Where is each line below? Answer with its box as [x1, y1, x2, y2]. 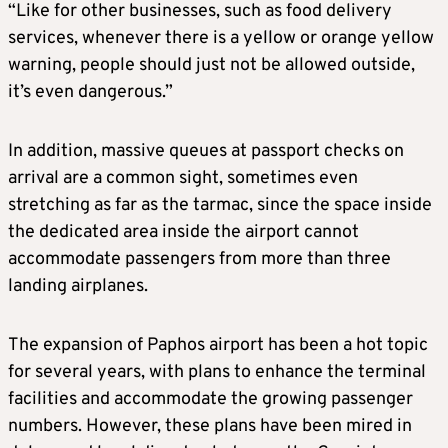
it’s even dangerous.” [8, 80, 173, 104]
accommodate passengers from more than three [8, 247, 391, 271]
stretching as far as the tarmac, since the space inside [8, 193, 432, 217]
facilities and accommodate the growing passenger [8, 387, 413, 411]
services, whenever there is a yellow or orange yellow [8, 26, 434, 50]
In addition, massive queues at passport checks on [8, 139, 404, 163]
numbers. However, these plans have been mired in [8, 414, 412, 438]
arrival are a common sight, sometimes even [8, 166, 358, 190]
